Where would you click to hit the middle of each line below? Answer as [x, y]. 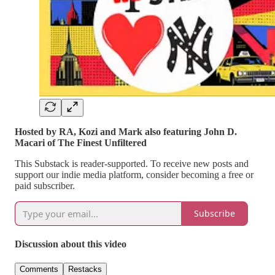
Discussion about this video [71, 244]
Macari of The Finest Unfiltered [81, 142]
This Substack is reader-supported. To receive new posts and [132, 163]
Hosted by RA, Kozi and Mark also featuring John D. [126, 131]
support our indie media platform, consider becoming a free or [134, 174]
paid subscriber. [45, 185]
